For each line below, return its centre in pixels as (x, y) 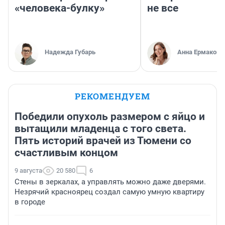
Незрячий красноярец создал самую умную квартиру (109, 192)
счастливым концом (66, 152)
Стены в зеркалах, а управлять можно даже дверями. (110, 182)
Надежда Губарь (70, 52)
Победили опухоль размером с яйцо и (110, 116)
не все (163, 8)
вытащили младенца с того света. (100, 128)
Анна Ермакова (200, 52)
